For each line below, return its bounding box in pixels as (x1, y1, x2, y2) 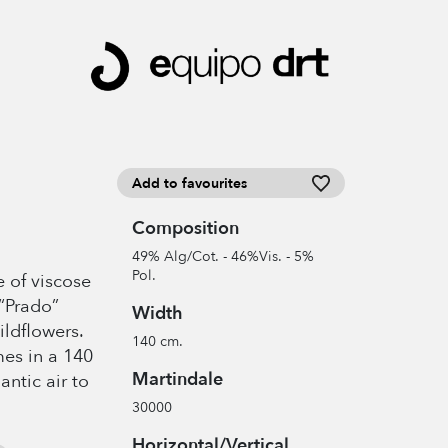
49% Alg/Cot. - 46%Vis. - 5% (131, 247, 314, 267)
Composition (131, 216, 239, 242)
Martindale (131, 367, 223, 393)
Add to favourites (131, 174, 247, 194)
